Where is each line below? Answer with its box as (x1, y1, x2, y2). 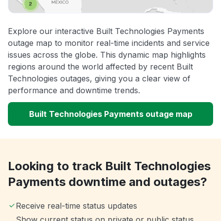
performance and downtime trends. (8, 85, 140, 96)
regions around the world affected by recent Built (8, 62, 193, 72)
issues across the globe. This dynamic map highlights (8, 50, 206, 60)
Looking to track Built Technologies (8, 159, 211, 174)
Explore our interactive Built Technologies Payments (8, 26, 204, 37)
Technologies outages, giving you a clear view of (8, 74, 190, 84)
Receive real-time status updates (16, 201, 137, 211)
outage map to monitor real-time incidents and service (8, 38, 210, 48)
